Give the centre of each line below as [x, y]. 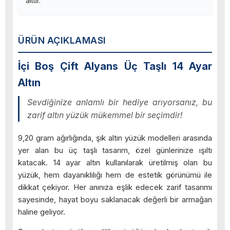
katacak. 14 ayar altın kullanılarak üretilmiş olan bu [115, 163]
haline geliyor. [42, 212]
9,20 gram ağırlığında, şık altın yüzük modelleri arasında [115, 138]
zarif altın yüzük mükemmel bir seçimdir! [105, 115]
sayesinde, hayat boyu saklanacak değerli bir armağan [115, 200]
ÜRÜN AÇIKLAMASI [62, 41]
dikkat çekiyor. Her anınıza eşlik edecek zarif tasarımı [115, 187]
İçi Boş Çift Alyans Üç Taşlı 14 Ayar [115, 66]
